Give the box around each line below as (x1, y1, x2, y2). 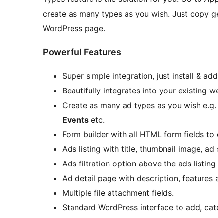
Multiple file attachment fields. (62, 188, 174, 198)
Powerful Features (43, 47, 121, 57)
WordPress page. (43, 23, 105, 33)
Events (62, 115, 89, 125)
